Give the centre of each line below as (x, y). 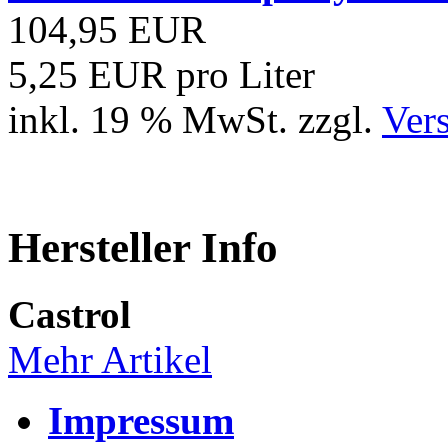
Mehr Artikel (110, 360)
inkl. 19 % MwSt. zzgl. (195, 120)
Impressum (141, 421)
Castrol (69, 315)
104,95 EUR (107, 30)
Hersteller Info (143, 248)
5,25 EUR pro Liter (161, 75)
